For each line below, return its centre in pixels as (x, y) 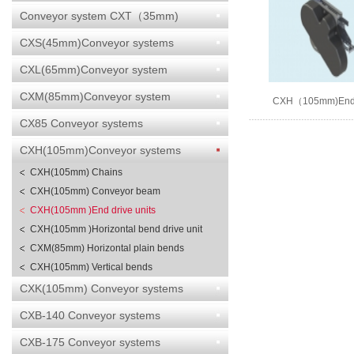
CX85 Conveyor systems (81, 123)
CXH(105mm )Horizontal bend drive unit (116, 229)
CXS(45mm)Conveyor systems (97, 43)
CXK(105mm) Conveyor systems (102, 288)
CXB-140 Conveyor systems (90, 315)
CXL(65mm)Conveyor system (94, 70)
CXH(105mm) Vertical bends (91, 267)
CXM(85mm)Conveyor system (95, 96)
